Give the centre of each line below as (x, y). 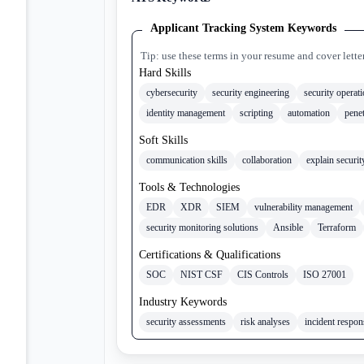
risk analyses (265, 321)
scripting (256, 113)
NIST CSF (201, 274)
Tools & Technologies (189, 186)
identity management (186, 113)
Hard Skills (165, 72)
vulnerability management (303, 207)
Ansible (288, 227)
